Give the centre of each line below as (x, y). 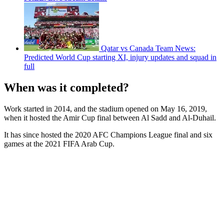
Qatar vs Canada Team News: (148, 48)
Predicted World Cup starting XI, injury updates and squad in (120, 57)
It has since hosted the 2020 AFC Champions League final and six (108, 134)
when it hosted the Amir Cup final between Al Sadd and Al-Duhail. (112, 117)
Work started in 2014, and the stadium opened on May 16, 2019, (105, 108)
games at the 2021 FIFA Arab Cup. (59, 143)
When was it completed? (66, 87)
